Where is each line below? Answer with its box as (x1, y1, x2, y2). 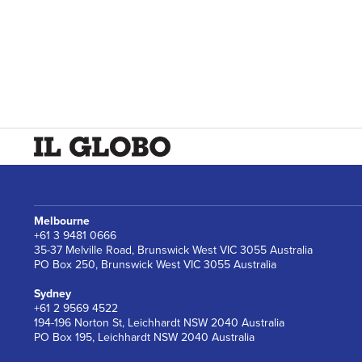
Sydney (34, 287, 71, 301)
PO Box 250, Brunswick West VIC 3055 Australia (34, 258, 276, 271)
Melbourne (34, 214, 90, 228)
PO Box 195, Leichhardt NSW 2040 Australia (34, 330, 255, 344)
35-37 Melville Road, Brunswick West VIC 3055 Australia (34, 243, 313, 257)
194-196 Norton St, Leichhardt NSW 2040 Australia (34, 316, 284, 330)
